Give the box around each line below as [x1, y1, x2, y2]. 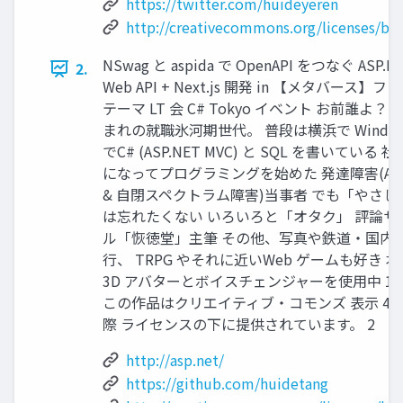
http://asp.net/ [126, 349, 224, 372]
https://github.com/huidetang [126, 372, 328, 395]
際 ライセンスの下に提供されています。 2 [103, 313, 375, 336]
